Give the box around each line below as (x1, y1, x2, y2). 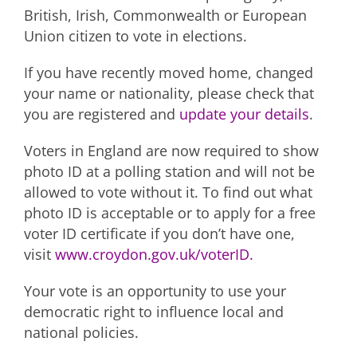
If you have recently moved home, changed (24, 62, 313, 82)
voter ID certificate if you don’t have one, (24, 223, 295, 243)
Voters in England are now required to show (24, 140, 319, 160)
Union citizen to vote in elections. (24, 25, 247, 45)
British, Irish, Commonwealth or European (24, 5, 307, 25)
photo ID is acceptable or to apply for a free (24, 202, 316, 222)
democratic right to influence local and (24, 301, 284, 321)
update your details (179, 104, 309, 124)
